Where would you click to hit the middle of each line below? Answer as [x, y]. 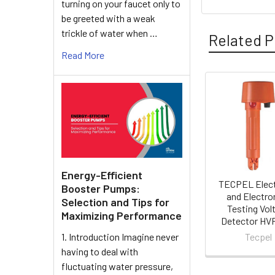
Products [233, 122]
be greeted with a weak [108, 18]
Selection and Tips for [115, 202]
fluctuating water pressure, [117, 266]
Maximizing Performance [122, 215]
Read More [83, 55]
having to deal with [100, 251]
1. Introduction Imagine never [120, 236]
